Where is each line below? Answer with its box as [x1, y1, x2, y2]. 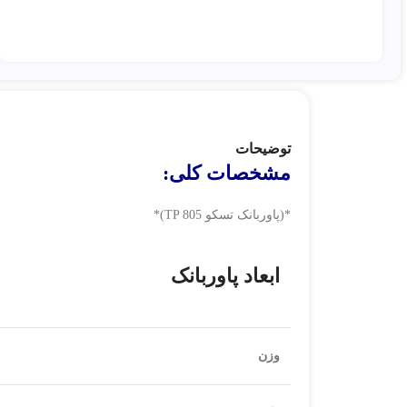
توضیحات [235, 141, 291, 156]
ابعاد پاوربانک [171, 264, 280, 287]
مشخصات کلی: [163, 162, 291, 184]
